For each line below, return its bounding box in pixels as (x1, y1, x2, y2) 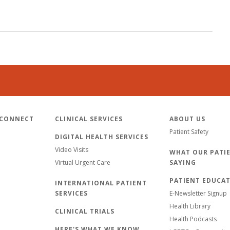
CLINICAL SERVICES (55, 114, 123, 123)
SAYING (169, 158, 196, 167)
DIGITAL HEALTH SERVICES (55, 132, 148, 141)
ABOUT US (169, 114, 205, 123)
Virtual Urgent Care (55, 158, 110, 167)
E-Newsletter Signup (169, 188, 227, 198)
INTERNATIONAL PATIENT (55, 178, 147, 187)
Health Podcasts (169, 214, 217, 223)
